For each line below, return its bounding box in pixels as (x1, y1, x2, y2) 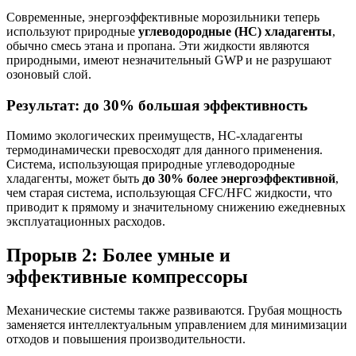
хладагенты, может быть (6, 172, 142, 186)
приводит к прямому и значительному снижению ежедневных (6, 200, 346, 215)
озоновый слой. (6, 68, 91, 81)
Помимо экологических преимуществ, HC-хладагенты (6, 129, 303, 143)
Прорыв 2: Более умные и (6, 245, 230, 266)
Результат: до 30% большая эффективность (6, 96, 308, 114)
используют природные (6, 25, 138, 38)
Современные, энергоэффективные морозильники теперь (6, 10, 319, 24)
